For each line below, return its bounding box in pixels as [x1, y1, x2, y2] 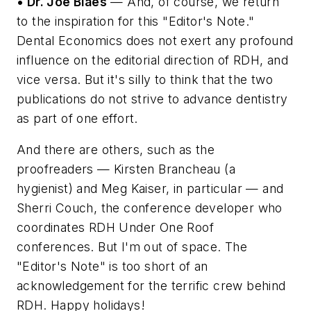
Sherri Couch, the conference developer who [17, 201, 283, 216]
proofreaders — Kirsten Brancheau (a [17, 162, 235, 177]
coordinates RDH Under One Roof [17, 220, 214, 235]
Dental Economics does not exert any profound [17, 33, 294, 48]
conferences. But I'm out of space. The [17, 239, 248, 255]
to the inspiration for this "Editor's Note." [17, 13, 255, 28]
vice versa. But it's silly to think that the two [17, 72, 274, 87]
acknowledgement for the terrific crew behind [17, 278, 286, 294]
